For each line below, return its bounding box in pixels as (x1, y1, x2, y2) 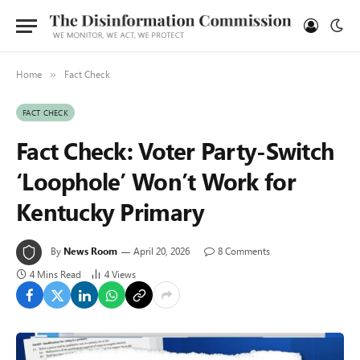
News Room (63, 244, 117, 257)
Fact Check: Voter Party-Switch (16, 135, 334, 166)
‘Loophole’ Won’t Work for (16, 166, 296, 196)
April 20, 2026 (133, 244, 190, 257)
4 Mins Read (30, 268, 81, 280)
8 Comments (218, 244, 270, 257)
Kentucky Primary (16, 196, 205, 227)
